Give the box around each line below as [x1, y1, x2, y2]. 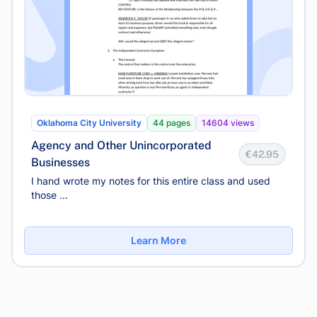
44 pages [153, 117, 190, 128]
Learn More [131, 234, 186, 246]
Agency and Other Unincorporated [31, 139, 212, 152]
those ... [31, 189, 68, 201]
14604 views [202, 117, 254, 128]
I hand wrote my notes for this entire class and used [31, 175, 270, 187]
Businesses [31, 156, 90, 169]
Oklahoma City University [37, 117, 142, 128]
